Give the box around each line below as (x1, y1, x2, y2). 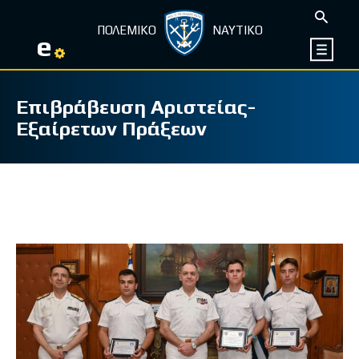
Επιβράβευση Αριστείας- (16, 95, 256, 119)
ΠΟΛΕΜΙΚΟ (96, 23, 156, 38)
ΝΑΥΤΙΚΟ (212, 23, 263, 38)
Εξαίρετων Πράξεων (16, 117, 207, 140)
